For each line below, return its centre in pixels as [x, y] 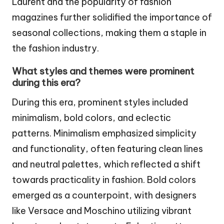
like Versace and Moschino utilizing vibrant [102, 210]
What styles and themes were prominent [103, 71]
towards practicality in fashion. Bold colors [104, 179]
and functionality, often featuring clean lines [107, 148]
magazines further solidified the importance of [112, 17]
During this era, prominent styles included [100, 102]
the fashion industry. [55, 48]
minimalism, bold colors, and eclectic [91, 117]
